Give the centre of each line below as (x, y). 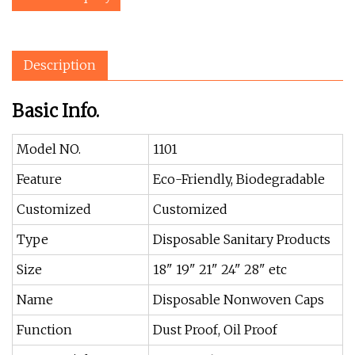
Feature (39, 179)
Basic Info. (55, 111)
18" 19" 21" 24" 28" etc (220, 269)
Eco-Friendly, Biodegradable (239, 179)
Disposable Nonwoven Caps (239, 300)
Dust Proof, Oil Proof (215, 330)
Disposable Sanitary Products (242, 239)
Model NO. (49, 149)
